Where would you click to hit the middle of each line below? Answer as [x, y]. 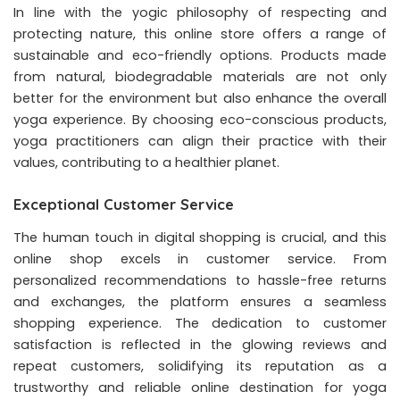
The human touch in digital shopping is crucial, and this [200, 238]
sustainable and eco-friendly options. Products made [200, 55]
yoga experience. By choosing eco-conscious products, [200, 119]
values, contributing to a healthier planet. [146, 162]
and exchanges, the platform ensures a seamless [200, 302]
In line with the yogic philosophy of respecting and [200, 12]
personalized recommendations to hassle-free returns [200, 281]
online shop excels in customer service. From [200, 259]
